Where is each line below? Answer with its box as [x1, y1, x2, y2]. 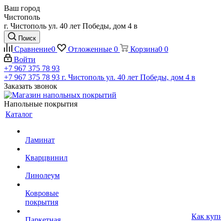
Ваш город [4, 4, 40, 12]
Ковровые [25, 189, 59, 197]
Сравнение [14, 45, 51, 53]
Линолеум [25, 171, 60, 180]
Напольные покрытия [4, 100, 77, 108]
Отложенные [68, 45, 112, 53]
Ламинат [25, 136, 55, 144]
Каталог [5, 110, 33, 118]
